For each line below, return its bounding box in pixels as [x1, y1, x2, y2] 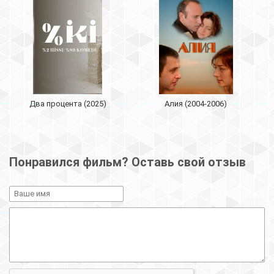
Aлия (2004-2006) [165, 98, 228, 108]
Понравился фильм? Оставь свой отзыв [9, 154, 246, 169]
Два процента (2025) [29, 98, 106, 108]
